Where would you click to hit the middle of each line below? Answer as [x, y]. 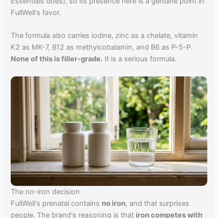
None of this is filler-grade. [57, 59]
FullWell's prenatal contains [56, 203]
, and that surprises [158, 203]
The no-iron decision [45, 191]
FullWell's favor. [36, 12]
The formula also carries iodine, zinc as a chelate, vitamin [105, 36]
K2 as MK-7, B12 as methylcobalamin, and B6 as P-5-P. [102, 47]
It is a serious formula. [140, 59]
